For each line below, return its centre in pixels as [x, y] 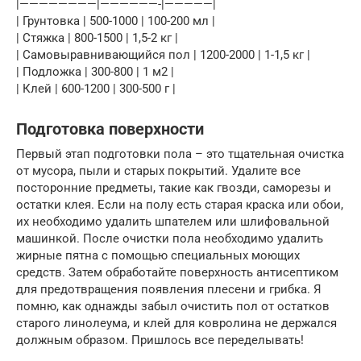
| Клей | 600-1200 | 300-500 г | [96, 89]
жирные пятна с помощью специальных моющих [158, 255]
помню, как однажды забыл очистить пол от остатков [173, 306]
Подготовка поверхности [110, 130]
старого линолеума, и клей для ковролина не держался [176, 323]
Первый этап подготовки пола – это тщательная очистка [180, 154]
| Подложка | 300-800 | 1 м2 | [95, 72]
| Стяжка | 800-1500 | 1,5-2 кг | [97, 38]
